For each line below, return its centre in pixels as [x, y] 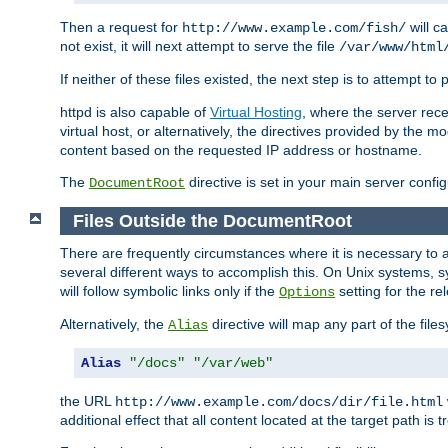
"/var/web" [233, 363]
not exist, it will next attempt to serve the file [199, 46]
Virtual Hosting [256, 112]
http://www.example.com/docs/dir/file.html [279, 402]
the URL [87, 401]
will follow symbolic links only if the [169, 291]
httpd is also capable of [135, 112]
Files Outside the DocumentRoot [212, 220]
